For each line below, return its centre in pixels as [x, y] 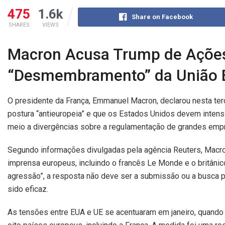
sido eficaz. [28, 189]
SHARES [19, 25]
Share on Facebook [162, 17]
